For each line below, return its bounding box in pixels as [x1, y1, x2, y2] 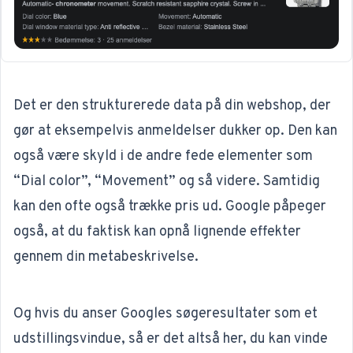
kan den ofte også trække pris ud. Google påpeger [13, 198, 326, 217]
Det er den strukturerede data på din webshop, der [13, 97, 331, 116]
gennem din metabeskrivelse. [13, 248, 199, 267]
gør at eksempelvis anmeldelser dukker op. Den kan [13, 122, 337, 141]
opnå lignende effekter [159, 223, 301, 242]
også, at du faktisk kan [13, 223, 159, 242]
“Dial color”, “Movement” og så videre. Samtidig [13, 173, 320, 191]
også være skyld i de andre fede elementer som [13, 147, 313, 166]
